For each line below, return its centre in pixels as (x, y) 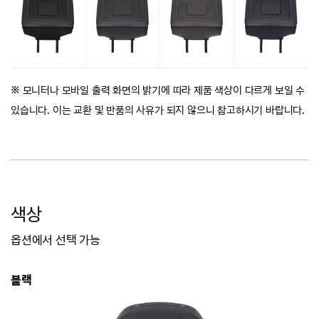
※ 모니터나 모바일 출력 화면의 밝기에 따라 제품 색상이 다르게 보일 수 (158, 90)
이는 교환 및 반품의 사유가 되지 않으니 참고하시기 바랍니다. (179, 110)
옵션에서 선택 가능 (56, 240)
